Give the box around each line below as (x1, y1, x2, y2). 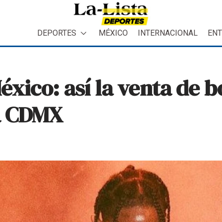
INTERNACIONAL (138, 28, 198, 38)
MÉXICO (99, 28, 128, 38)
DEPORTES (37, 28, 76, 38)
